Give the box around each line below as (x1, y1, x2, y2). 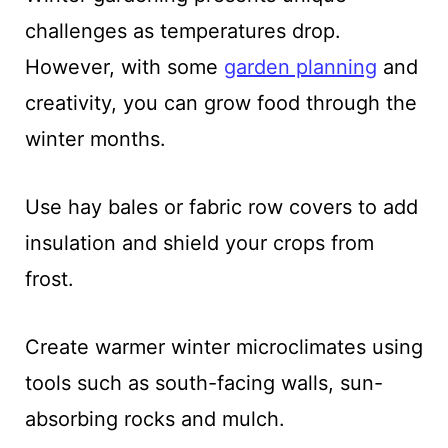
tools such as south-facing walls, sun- (24, 370, 383, 395)
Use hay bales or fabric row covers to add (24, 194, 418, 219)
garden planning (223, 54, 377, 79)
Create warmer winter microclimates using (24, 334, 423, 359)
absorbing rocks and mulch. (24, 406, 291, 431)
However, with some (24, 54, 224, 79)
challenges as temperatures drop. (24, 18, 341, 43)
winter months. (24, 126, 166, 151)
